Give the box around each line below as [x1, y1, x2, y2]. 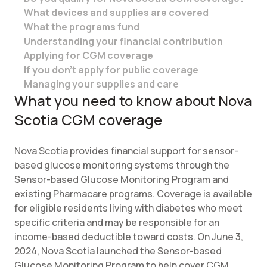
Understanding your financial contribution [24, 35, 223, 48]
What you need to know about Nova [14, 91, 252, 110]
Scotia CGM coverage [14, 110, 162, 129]
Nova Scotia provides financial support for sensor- [14, 144, 238, 157]
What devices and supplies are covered [24, 6, 210, 19]
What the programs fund [24, 20, 141, 33]
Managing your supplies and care [24, 77, 179, 91]
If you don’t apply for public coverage [24, 63, 198, 76]
